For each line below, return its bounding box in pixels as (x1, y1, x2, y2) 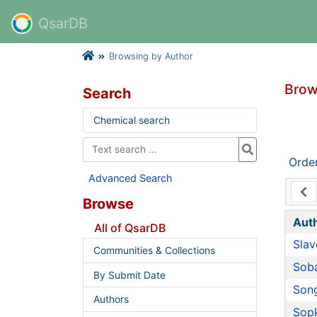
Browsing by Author (109, 51, 193, 62)
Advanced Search (88, 171, 173, 184)
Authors (93, 294, 129, 306)
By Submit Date (93, 269, 166, 281)
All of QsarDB (94, 220, 166, 235)
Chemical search (93, 114, 170, 126)
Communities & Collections (93, 244, 215, 256)
